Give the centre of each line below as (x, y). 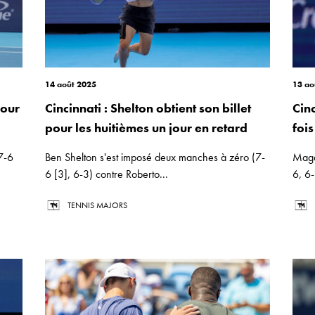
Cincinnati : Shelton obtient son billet (148, 108)
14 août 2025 (71, 84)
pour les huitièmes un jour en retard (146, 128)
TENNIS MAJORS (97, 205)
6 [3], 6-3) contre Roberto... (107, 174)
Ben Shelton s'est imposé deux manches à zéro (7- (155, 157)
